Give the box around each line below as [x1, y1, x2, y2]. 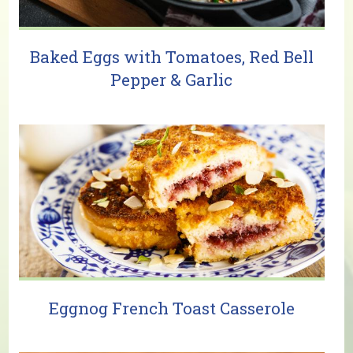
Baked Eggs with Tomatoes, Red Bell [29, 46, 314, 69]
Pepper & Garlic [110, 69, 233, 91]
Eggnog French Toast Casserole [48, 296, 295, 319]
